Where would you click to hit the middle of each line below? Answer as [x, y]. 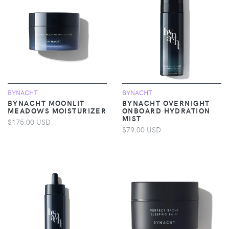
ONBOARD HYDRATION [166, 110]
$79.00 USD [142, 129]
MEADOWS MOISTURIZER [57, 110]
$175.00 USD [29, 121]
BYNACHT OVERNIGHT [166, 102]
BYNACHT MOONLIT [46, 102]
